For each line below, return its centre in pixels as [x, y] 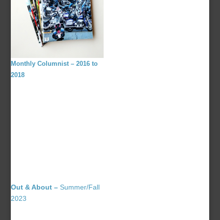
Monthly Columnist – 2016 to [55, 64]
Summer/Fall [79, 187]
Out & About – [35, 187]
